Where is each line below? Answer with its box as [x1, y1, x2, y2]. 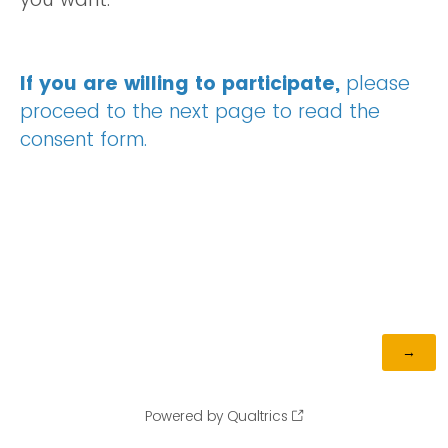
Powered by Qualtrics [145, 405, 288, 426]
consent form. [20, 126, 147, 154]
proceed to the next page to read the [20, 98, 380, 126]
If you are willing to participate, [20, 70, 340, 98]
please [340, 70, 410, 98]
